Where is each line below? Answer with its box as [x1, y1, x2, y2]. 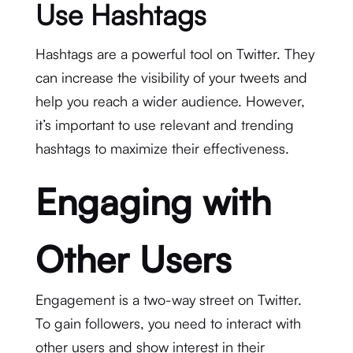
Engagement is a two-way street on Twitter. [35, 291, 302, 308]
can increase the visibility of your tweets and [35, 69, 307, 86]
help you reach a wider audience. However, [35, 92, 305, 110]
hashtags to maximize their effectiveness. [35, 139, 289, 157]
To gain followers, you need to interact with [35, 314, 301, 332]
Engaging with [35, 179, 271, 224]
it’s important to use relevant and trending [35, 116, 294, 133]
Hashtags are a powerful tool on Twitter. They [35, 45, 314, 62]
